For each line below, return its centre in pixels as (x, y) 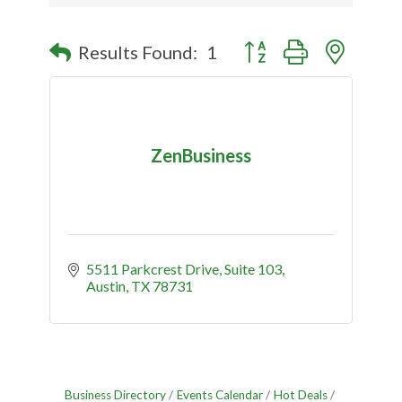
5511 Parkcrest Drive (153, 269)
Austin (106, 286)
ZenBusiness (201, 155)
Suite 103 (253, 269)
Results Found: (138, 52)
